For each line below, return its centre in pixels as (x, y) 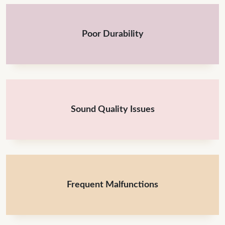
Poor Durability (113, 34)
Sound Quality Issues (113, 109)
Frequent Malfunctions (113, 185)
